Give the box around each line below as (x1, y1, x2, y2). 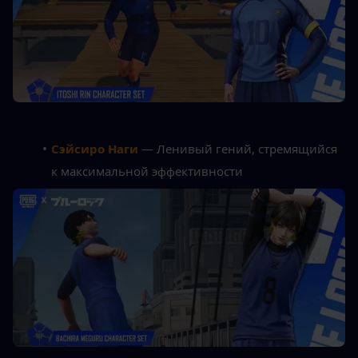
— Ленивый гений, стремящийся (137, 140, 337, 157)
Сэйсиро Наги (50, 140, 138, 157)
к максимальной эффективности (51, 162, 243, 179)
